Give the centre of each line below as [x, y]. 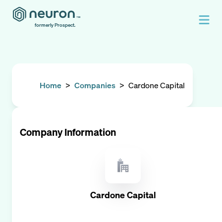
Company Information [68, 132]
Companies [95, 85]
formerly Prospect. [55, 25]
